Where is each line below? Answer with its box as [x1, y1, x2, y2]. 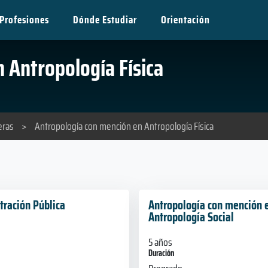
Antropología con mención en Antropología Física [35, 118, 214, 135]
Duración [148, 246, 174, 260]
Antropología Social [148, 206, 234, 227]
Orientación [160, 11, 210, 28]
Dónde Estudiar [72, 11, 137, 28]
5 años [148, 233, 172, 251]
